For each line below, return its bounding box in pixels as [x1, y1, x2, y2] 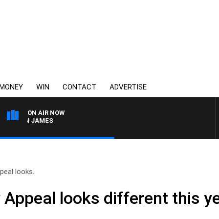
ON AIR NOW [27, 109, 65, 116]
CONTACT [63, 83, 96, 91]
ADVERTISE [109, 83, 147, 91]
